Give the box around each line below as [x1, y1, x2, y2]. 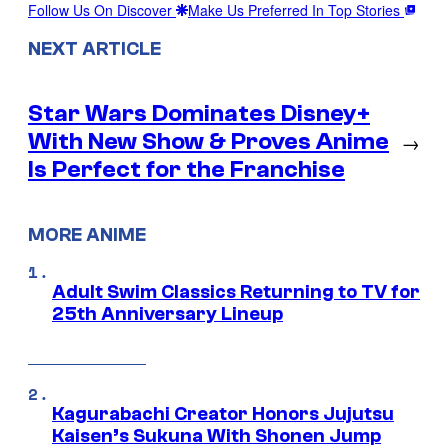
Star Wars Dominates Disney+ [28, 100, 370, 128]
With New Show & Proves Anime [28, 128, 389, 156]
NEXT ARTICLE [28, 38, 161, 61]
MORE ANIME [28, 223, 146, 246]
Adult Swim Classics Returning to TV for [52, 280, 420, 303]
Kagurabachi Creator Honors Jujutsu [52, 402, 394, 425]
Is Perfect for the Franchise [28, 156, 345, 184]
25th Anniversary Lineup [52, 302, 283, 325]
